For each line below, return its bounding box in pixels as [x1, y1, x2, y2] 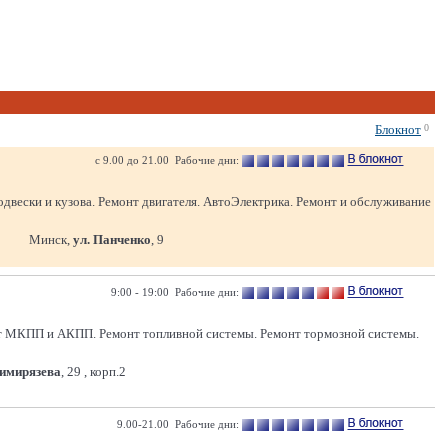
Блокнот [375, 122, 421, 137]
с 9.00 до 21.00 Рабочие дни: [95, 154, 239, 166]
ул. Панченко [73, 232, 151, 247]
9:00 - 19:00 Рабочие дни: [111, 286, 239, 298]
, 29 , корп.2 [61, 364, 126, 379]
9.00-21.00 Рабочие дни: [117, 418, 239, 430]
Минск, [29, 232, 73, 247]
